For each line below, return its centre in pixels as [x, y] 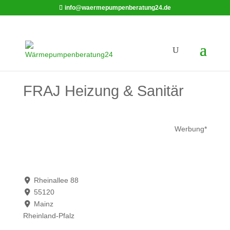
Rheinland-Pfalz [49, 215]
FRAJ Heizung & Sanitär [103, 91]
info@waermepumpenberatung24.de [118, 8]
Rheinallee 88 [56, 180]
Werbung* [191, 129]
